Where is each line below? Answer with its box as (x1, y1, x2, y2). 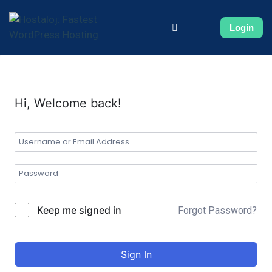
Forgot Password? (178, 204, 257, 216)
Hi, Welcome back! (15, 96, 121, 110)
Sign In (120, 248, 152, 260)
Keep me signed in (37, 204, 121, 216)
